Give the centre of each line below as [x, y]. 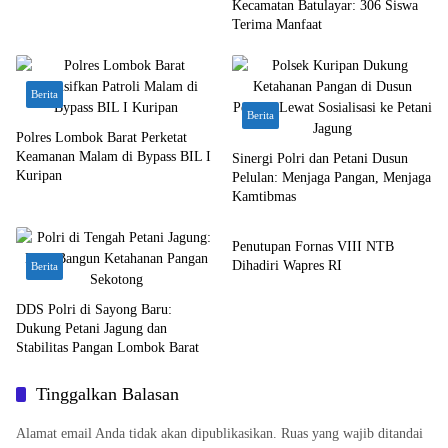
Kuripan [39, 175]
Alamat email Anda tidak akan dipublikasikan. [146, 433]
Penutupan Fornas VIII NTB [313, 246]
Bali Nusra [271, 203]
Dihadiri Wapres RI [287, 265]
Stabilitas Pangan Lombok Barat [107, 347]
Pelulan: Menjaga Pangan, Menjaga [331, 177]
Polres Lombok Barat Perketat [101, 137]
